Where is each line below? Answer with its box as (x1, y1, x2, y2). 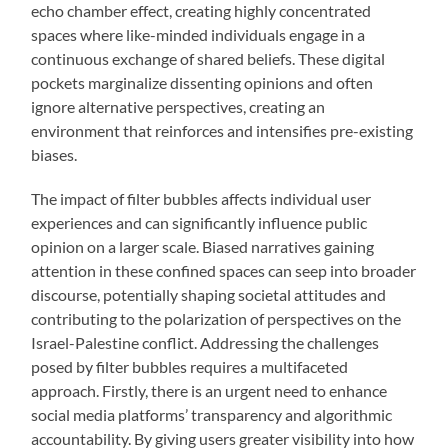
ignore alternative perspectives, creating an (31, 97, 326, 117)
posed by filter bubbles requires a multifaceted (31, 357, 349, 377)
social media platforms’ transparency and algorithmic (31, 405, 393, 425)
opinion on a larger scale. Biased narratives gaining (31, 237, 375, 257)
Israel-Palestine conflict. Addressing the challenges (31, 333, 380, 353)
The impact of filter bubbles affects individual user (31, 189, 372, 209)
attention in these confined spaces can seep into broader (31, 261, 417, 281)
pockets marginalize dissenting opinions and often (31, 73, 374, 93)
